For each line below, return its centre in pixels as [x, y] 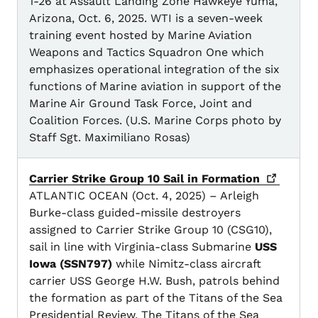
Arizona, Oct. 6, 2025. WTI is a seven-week [146, 18]
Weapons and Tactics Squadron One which [147, 53]
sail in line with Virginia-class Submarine [142, 247]
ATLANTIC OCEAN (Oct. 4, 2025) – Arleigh [144, 196]
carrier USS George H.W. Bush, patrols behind [154, 281]
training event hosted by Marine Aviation [141, 35]
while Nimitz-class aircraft [187, 264]
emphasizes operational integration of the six [154, 70]
